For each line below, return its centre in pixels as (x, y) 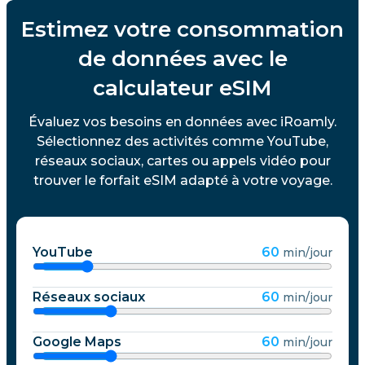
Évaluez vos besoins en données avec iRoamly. (182, 121)
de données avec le (182, 58)
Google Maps (77, 341)
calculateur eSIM (182, 88)
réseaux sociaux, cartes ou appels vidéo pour (182, 161)
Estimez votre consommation (182, 29)
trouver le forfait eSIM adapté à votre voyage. (182, 180)
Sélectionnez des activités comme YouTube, (182, 141)
